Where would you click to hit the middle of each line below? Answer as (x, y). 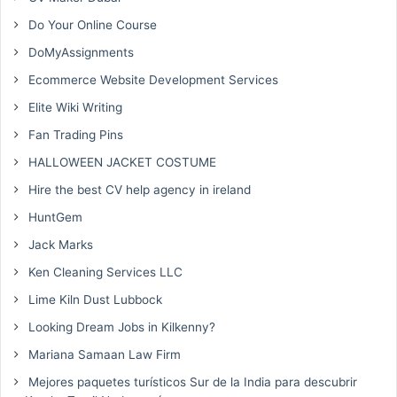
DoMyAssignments (79, 52)
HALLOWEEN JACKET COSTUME (121, 162)
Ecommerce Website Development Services (152, 79)
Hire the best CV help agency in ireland (138, 189)
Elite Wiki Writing (74, 107)
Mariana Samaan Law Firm (103, 354)
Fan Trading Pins (74, 134)
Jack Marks (59, 244)
